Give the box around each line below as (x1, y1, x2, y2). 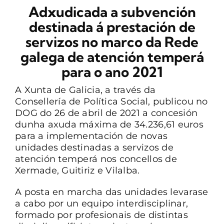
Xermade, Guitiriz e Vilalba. (14, 165, 140, 176)
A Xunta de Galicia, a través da (14, 84, 156, 95)
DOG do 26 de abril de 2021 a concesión (14, 107, 198, 118)
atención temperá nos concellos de (14, 153, 177, 164)
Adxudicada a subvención (28, 3, 196, 20)
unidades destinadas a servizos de (14, 142, 173, 153)
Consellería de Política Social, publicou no (14, 96, 208, 107)
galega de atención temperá (20, 48, 204, 65)
